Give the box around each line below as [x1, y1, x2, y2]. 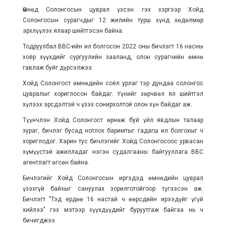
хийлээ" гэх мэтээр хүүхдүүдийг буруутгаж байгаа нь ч [22, 206, 204, 214]
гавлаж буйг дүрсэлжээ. [22, 64, 93, 72]
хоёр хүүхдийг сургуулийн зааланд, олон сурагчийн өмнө [22, 53, 204, 61]
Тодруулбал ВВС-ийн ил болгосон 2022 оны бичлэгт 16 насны [22, 43, 204, 50]
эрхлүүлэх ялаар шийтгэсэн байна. [22, 27, 124, 35]
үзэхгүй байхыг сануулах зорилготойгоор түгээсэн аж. [22, 185, 204, 193]
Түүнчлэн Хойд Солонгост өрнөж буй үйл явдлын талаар [22, 117, 204, 124]
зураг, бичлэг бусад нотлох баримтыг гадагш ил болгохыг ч [22, 127, 204, 135]
